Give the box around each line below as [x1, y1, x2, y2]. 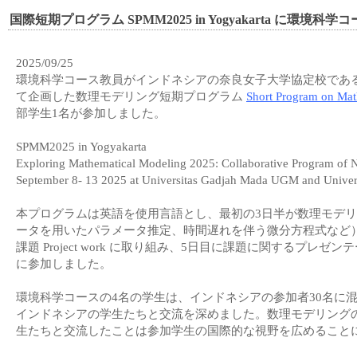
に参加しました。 [16, 257, 112, 270]
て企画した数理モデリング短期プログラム [16, 90, 246, 103]
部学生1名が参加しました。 [16, 107, 166, 120]
